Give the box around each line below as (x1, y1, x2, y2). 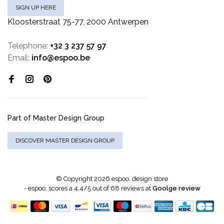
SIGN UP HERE (15, 4, 56, 11)
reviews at (120, 184, 152, 192)
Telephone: (7, 41, 50, 51)
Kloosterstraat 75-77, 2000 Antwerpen (7, 17, 148, 27)
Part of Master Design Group (7, 114, 104, 122)
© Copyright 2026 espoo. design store (56, 175, 168, 183)
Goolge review (152, 184, 200, 192)
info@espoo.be (31, 53, 90, 63)
